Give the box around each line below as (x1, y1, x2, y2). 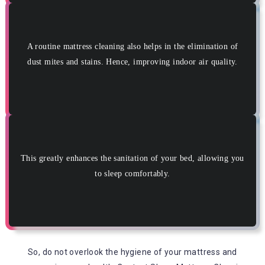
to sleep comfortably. (95, 169, 170, 179)
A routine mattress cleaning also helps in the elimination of (27, 42, 238, 51)
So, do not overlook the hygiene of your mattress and (28, 247, 237, 257)
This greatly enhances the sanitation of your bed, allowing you (21, 154, 244, 163)
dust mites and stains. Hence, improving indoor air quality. (27, 57, 238, 67)
